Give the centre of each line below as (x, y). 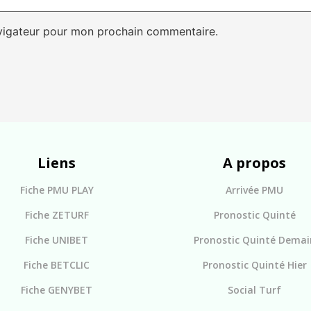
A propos (254, 163)
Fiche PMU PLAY (57, 190)
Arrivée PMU (254, 190)
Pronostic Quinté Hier (254, 265)
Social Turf (254, 290)
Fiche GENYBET (57, 290)
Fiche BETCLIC (57, 265)
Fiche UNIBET (57, 240)
